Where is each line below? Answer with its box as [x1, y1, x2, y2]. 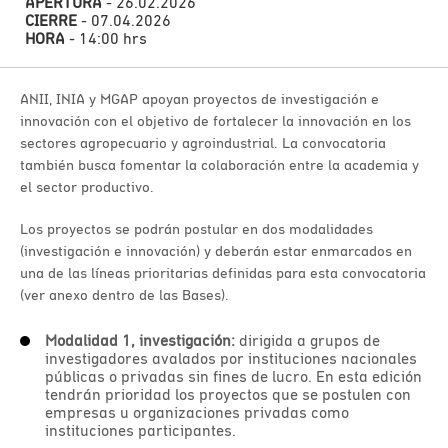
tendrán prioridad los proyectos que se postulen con [45, 385, 411, 403]
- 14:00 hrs [65, 29, 147, 47]
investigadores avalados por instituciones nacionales [45, 349, 417, 367]
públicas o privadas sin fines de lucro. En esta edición [45, 367, 422, 385]
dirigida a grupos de [235, 331, 380, 349]
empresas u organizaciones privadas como [45, 403, 349, 421]
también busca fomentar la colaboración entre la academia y [20, 156, 419, 173]
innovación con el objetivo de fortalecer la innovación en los [20, 112, 411, 129]
